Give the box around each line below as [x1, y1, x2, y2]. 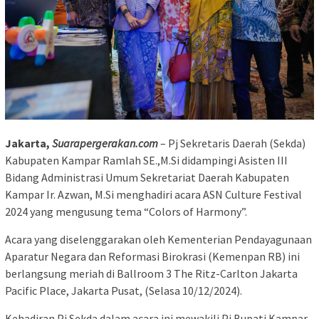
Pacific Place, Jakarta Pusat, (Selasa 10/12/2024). [5, 283, 242, 298]
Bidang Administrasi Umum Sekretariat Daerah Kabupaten [5, 169, 289, 184]
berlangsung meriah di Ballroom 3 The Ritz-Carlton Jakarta [5, 266, 298, 281]
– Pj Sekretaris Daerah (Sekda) [158, 135, 305, 150]
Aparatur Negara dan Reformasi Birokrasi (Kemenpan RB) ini [5, 249, 300, 263]
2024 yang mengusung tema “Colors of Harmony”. [5, 204, 247, 219]
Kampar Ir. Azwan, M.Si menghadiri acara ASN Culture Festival [5, 187, 302, 202]
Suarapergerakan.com [52, 135, 158, 150]
